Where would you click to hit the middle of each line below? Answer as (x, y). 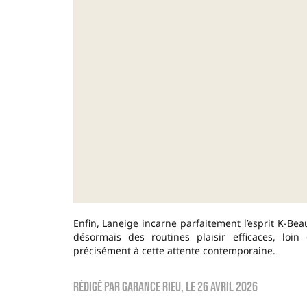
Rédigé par (97, 287)
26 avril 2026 (227, 287)
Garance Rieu (151, 287)
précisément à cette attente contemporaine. (174, 250)
